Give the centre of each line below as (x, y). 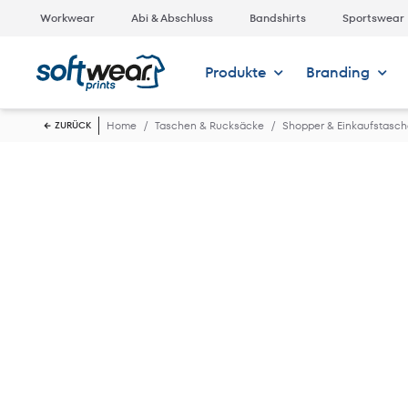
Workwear (67, 18)
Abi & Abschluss (172, 18)
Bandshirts (278, 18)
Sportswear (373, 18)
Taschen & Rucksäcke (209, 125)
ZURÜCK (73, 125)
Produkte (235, 72)
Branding (337, 72)
